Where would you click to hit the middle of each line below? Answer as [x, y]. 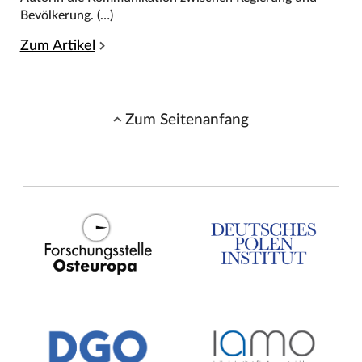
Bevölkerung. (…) [66, 15]
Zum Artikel [57, 45]
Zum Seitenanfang [187, 119]
